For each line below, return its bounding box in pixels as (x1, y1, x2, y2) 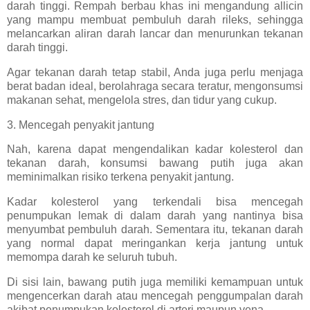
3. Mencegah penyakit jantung (7, 118, 154, 131)
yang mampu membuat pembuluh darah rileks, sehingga (7, 13, 303, 26)
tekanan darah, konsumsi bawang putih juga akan (7, 157, 303, 170)
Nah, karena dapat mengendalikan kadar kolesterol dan (7, 143, 303, 156)
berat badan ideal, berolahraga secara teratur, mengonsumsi (7, 80, 303, 92)
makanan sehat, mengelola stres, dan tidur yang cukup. (7, 93, 277, 106)
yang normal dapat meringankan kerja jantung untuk (7, 237, 303, 250)
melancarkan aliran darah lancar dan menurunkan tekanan (7, 27, 303, 39)
